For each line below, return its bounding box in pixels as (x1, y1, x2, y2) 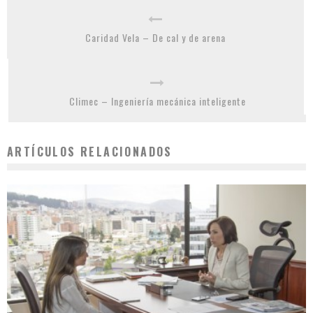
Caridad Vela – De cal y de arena (85, 29, 226, 45)
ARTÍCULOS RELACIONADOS (7, 143, 173, 160)
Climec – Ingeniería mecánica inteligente (68, 93, 246, 108)
